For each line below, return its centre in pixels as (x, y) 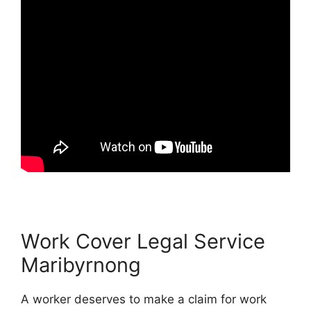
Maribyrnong (81, 264)
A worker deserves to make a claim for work (144, 299)
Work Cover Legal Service (143, 241)
